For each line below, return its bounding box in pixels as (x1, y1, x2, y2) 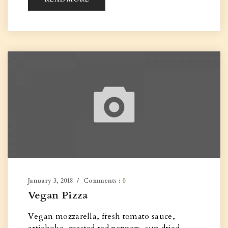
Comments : (83, 177, 122, 185)
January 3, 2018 (28, 177, 73, 185)
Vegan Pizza (28, 188, 88, 202)
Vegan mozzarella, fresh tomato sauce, (28, 211, 175, 222)
